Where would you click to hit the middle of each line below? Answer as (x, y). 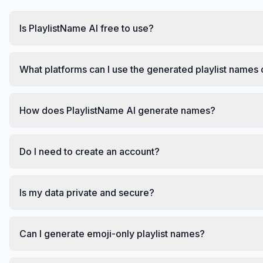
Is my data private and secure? (87, 192)
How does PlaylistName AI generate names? (117, 110)
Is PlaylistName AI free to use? (87, 28)
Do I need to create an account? (90, 151)
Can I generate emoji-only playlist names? (112, 233)
